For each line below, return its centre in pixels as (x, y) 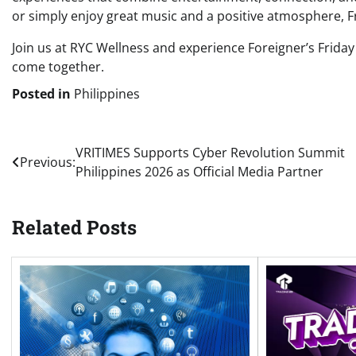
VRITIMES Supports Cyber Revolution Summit (210, 153)
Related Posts (74, 228)
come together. (58, 67)
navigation (61, 186)
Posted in (43, 94)
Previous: (48, 163)
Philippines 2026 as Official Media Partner (199, 172)
